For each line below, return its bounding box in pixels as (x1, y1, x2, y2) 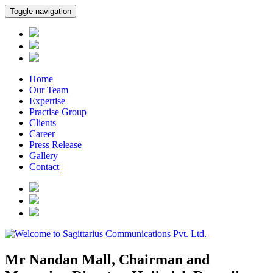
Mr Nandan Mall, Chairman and (5, 251, 210, 268)
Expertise (29, 96, 65, 106)
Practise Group (29, 107, 87, 117)
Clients (29, 118, 56, 128)
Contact (29, 161, 59, 172)
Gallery (29, 151, 58, 161)
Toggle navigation (10, 7, 71, 16)
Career (29, 129, 55, 139)
